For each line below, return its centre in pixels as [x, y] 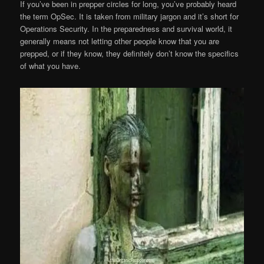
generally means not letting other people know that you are [120, 41]
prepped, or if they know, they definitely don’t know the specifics [130, 54]
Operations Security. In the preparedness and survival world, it [126, 29]
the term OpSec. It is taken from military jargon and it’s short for [130, 16]
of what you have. [51, 66]
